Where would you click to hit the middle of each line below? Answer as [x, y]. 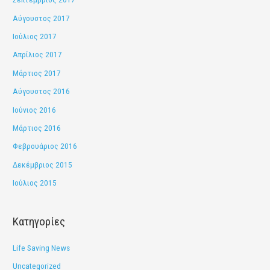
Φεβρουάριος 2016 [45, 146]
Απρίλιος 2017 [38, 55]
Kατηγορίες [39, 221]
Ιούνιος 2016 [35, 109]
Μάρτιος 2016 [37, 128]
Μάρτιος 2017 [37, 73]
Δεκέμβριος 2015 [43, 164]
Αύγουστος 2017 [42, 18]
